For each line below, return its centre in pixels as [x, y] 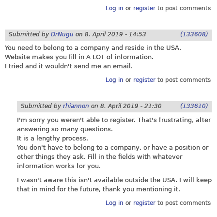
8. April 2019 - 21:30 [131, 106]
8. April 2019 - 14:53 [116, 34]
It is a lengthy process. [53, 138]
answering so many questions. [65, 129]
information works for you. [59, 166]
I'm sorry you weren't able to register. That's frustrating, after [114, 120]
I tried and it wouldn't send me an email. [69, 66]
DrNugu [62, 34]
